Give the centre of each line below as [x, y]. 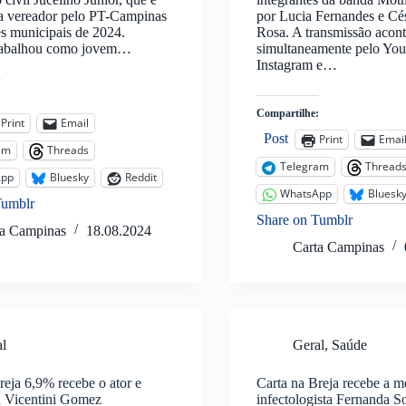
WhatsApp [305, 194]
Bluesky [70, 178]
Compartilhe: [287, 113]
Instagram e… [296, 64]
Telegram [304, 167]
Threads [68, 150]
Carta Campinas [338, 246]
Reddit [141, 178]
